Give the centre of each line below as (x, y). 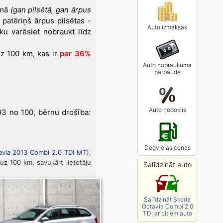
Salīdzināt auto (167, 165)
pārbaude (167, 72)
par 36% (75, 54)
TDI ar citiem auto (167, 213)
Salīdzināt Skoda (167, 199)
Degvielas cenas (167, 148)
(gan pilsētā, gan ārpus (51, 10)
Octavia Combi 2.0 (167, 206)
